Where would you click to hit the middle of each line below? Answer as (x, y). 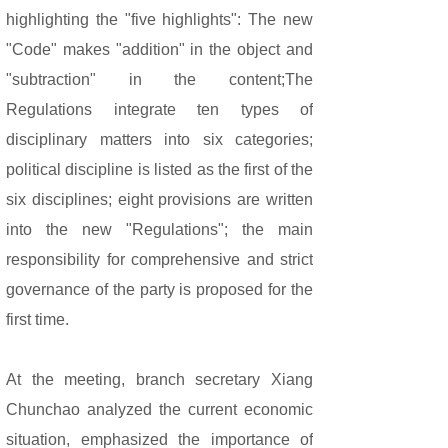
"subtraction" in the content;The (159, 79)
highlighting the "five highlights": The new (159, 19)
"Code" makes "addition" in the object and (159, 49)
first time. (37, 319)
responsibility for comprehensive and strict (159, 259)
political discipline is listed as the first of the (159, 169)
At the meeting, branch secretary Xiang (159, 379)
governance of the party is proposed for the (159, 289)
